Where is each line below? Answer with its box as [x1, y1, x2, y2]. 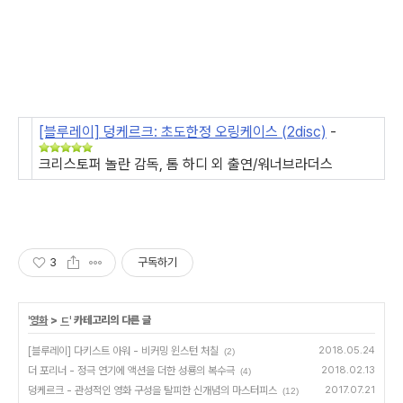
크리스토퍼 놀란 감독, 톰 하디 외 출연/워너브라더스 [39, 156, 333, 174]
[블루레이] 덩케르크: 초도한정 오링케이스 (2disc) [39, 123, 327, 141]
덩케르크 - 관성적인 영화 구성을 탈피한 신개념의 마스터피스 [28, 384, 277, 398]
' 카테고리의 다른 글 [69, 314, 151, 327]
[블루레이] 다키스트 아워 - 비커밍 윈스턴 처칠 [28, 345, 219, 358]
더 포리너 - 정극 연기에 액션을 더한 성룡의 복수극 [28, 364, 235, 378]
